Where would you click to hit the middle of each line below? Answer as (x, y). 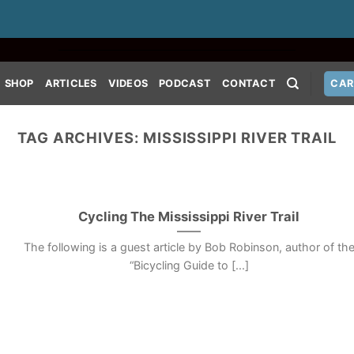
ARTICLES (71, 83)
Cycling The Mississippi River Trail (189, 216)
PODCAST (185, 83)
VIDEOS (128, 83)
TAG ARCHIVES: (80, 137)
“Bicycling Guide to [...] (189, 265)
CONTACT (249, 83)
